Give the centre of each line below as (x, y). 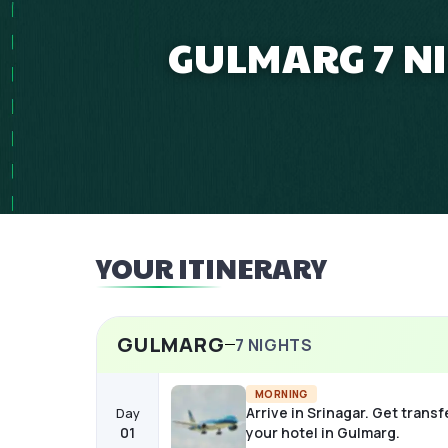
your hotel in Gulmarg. (323, 432)
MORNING (281, 393)
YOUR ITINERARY (211, 267)
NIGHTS (278, 344)
